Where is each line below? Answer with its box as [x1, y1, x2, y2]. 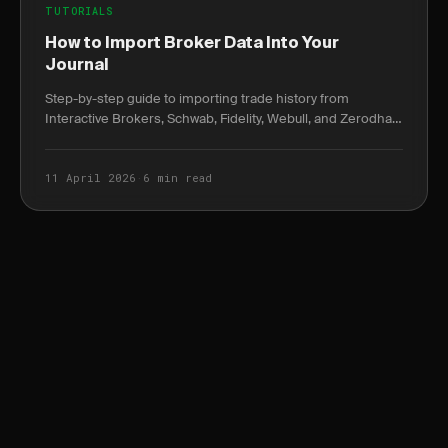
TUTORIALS [45, 5, 114, 18]
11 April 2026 [45, 170, 136, 185]
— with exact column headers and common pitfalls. [45, 130, 348, 147]
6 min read [143, 170, 212, 185]
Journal [45, 58, 109, 74]
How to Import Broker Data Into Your [45, 36, 339, 52]
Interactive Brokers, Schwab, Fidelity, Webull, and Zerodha [45, 110, 392, 127]
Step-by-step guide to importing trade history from [45, 90, 349, 107]
